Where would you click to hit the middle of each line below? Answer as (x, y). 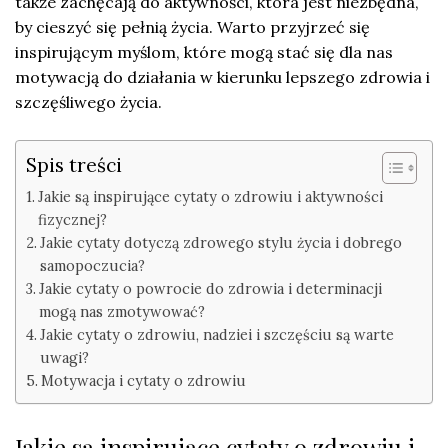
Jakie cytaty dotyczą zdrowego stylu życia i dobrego (220, 242)
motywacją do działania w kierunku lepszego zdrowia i (222, 76)
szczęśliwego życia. (88, 101)
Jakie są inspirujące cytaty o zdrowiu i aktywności (210, 196)
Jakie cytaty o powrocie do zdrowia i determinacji (210, 288)
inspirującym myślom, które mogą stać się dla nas (204, 51)
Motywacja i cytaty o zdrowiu (143, 380)
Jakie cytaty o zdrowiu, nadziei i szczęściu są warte (216, 334)
